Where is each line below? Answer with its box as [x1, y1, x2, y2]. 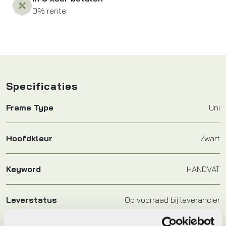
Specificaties [6, 79, 78, 92]
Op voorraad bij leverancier [125, 194, 220, 205]
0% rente [32, 5, 66, 16]
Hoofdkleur [6, 133, 52, 143]
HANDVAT [187, 163, 220, 174]
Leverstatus [6, 194, 57, 205]
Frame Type [6, 102, 53, 112]
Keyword [6, 163, 41, 174]
